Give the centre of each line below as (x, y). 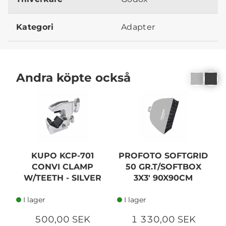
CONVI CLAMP (63, 166)
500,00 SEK (63, 219)
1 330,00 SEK (163, 219)
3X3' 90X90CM (163, 178)
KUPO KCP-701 (63, 155)
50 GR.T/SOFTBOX (163, 166)
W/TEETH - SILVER (63, 178)
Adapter (138, 27)
